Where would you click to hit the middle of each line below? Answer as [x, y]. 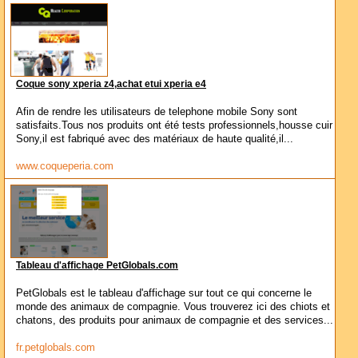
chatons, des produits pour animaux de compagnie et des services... [175, 320]
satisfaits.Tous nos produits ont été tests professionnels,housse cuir [174, 125]
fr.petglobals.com [56, 347]
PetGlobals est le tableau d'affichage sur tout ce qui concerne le [164, 293]
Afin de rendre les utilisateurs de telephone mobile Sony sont [157, 111]
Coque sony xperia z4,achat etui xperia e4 [111, 84]
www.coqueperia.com [65, 166]
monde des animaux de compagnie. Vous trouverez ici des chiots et [173, 306]
